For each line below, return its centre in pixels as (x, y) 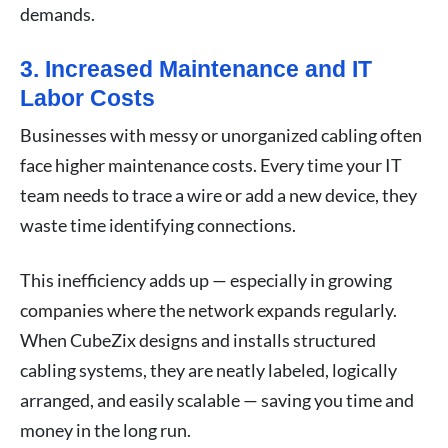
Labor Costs (87, 97)
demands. (57, 13)
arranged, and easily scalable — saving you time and (217, 399)
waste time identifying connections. (158, 224)
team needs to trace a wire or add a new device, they (218, 194)
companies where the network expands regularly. (208, 309)
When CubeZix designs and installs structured (198, 339)
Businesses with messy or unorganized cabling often (221, 134)
